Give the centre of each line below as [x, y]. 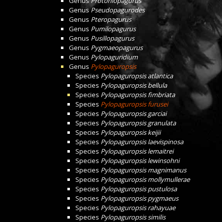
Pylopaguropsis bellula [134, 85]
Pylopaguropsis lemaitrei [137, 151]
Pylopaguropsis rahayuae [138, 208]
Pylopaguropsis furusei [134, 104]
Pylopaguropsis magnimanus [143, 170]
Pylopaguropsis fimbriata [138, 95]
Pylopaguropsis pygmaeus [139, 198]
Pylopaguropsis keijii [131, 132]
